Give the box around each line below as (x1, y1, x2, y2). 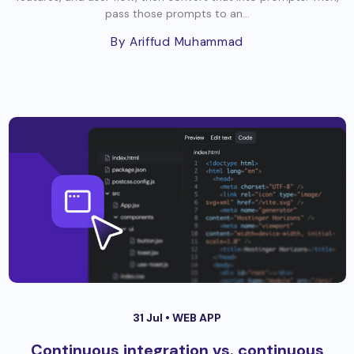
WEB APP (172, 311, 221, 326)
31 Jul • (133, 311, 172, 326)
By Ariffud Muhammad (110, 34, 244, 51)
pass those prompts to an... (104, 6, 250, 21)
